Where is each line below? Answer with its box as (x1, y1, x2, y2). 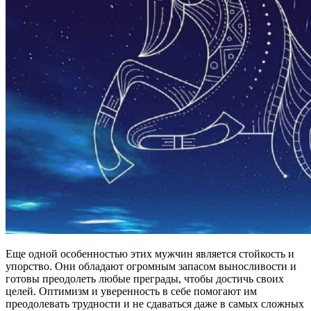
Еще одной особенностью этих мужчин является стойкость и (6, 248, 294, 260)
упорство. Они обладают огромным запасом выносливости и (6, 260, 296, 273)
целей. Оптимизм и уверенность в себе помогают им (6, 285, 257, 298)
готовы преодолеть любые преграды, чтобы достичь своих (6, 273, 284, 285)
